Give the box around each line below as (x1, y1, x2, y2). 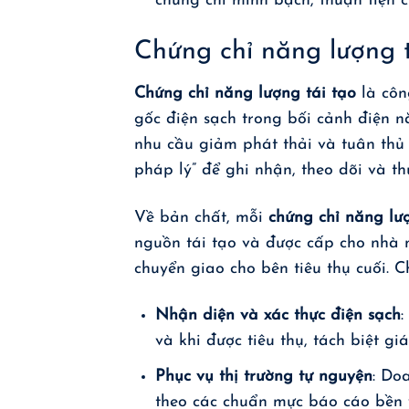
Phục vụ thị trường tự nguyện (155, 368, 373, 384)
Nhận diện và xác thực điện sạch (155, 308, 402, 324)
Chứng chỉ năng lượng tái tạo (134, 86, 356, 102)
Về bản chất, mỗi (134, 209, 268, 225)
